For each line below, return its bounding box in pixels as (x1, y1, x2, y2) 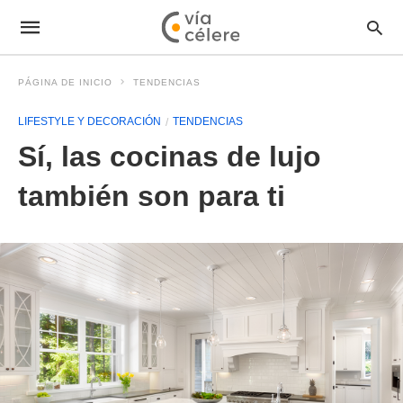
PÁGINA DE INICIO (18, 77, 112, 87)
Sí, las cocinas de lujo (18, 140, 321, 173)
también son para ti (18, 180, 285, 212)
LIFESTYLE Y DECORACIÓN (18, 115, 161, 128)
